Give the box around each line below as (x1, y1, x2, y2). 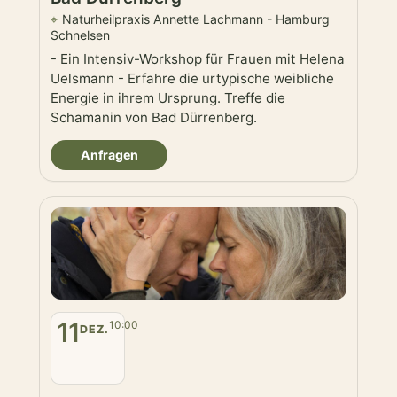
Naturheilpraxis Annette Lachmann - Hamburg (62, 12, 330, 27)
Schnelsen (51, 27, 110, 43)
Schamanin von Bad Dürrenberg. (51, 109, 257, 127)
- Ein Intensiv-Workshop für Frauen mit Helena (51, 51, 345, 68)
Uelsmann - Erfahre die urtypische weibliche (51, 70, 334, 88)
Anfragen (80, 147, 138, 163)
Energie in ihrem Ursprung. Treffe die (51, 90, 285, 107)
